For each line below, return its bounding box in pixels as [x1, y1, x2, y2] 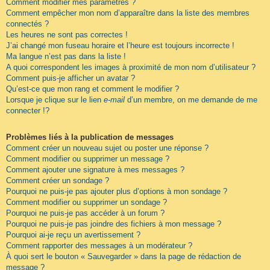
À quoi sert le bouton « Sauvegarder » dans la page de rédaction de [6, 251, 241, 261]
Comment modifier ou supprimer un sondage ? [6, 197, 167, 207]
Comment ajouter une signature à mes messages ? [6, 165, 184, 174]
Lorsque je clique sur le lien [6, 95, 104, 104]
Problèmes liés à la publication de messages [6, 132, 174, 142]
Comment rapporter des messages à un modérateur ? [6, 240, 192, 250]
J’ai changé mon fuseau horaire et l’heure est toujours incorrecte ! [6, 40, 234, 50]
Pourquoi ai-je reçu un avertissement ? [6, 230, 140, 239]
